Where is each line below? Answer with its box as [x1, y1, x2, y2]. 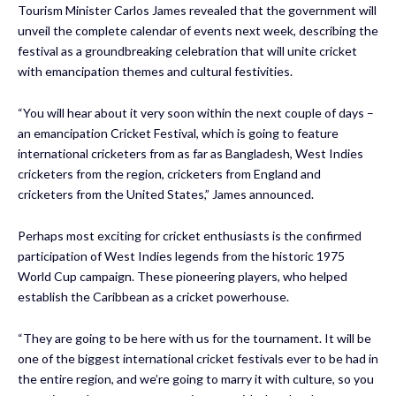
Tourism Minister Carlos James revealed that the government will [18, 2, 377, 18]
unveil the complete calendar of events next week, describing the [18, 22, 378, 38]
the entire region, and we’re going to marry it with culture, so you [18, 370, 374, 386]
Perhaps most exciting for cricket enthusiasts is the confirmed [18, 227, 362, 243]
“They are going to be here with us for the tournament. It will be [18, 330, 371, 346]
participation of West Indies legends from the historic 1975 [18, 247, 345, 263]
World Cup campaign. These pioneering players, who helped [18, 268, 347, 284]
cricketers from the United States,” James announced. [18, 186, 314, 202]
